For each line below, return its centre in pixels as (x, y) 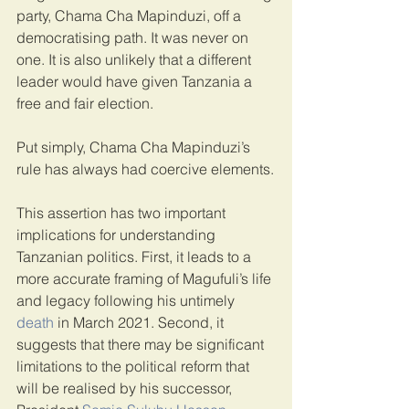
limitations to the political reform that (135, 366)
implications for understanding (118, 234)
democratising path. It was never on (134, 37)
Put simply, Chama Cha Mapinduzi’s (135, 147)
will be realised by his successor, (126, 388)
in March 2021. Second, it (141, 322)
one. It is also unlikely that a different (136, 59)
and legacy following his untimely (127, 300)
